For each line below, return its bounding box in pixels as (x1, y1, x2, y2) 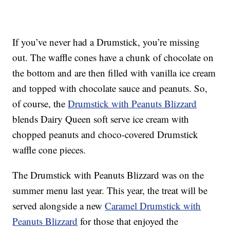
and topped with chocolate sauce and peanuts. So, (12, 82, 208, 95)
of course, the (12, 97, 68, 110)
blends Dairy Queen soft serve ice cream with (12, 112, 189, 126)
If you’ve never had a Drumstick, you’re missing (12, 35, 200, 49)
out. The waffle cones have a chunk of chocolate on (12, 51, 214, 64)
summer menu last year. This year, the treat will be (12, 184, 208, 197)
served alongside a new (12, 199, 105, 213)
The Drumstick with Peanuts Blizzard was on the (12, 168, 204, 182)
